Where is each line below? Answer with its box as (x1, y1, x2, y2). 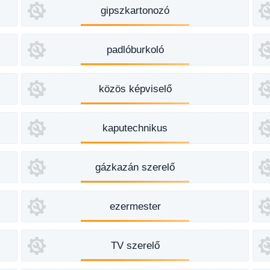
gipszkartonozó (101, 5, 169, 16)
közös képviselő (98, 83, 172, 95)
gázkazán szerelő (95, 162, 175, 173)
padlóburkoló (106, 44, 164, 55)
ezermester (109, 201, 161, 212)
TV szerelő (110, 240, 160, 251)
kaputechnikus (102, 122, 168, 134)
